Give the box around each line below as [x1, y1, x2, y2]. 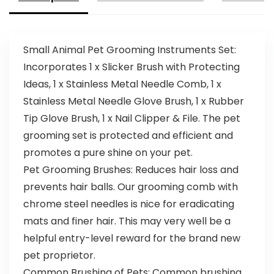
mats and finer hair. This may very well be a [23, 214, 231, 229]
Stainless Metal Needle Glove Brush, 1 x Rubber [23, 94, 244, 109]
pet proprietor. [23, 248, 95, 263]
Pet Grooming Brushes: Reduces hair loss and [23, 163, 239, 177]
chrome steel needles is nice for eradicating [23, 197, 234, 212]
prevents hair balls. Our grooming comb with [23, 180, 238, 194]
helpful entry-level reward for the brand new [23, 231, 240, 246]
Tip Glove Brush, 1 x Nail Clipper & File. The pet [23, 111, 240, 126]
